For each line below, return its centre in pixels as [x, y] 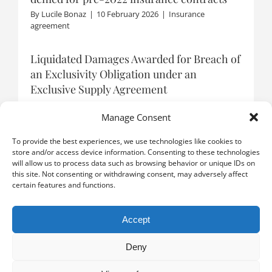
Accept [136, 219]
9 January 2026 [128, 104]
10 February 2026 [127, 14]
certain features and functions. [64, 185]
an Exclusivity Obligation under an [113, 74]
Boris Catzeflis [66, 104]
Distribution [186, 104]
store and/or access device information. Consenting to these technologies [136, 152]
